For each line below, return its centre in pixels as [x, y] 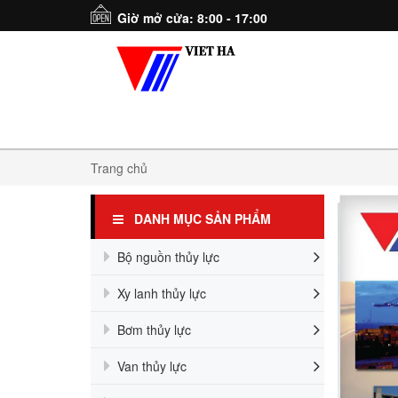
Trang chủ [119, 168]
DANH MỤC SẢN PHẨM [197, 219]
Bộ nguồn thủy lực [168, 257]
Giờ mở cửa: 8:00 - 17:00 [192, 18]
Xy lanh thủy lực [162, 293]
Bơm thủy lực [154, 330]
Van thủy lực [152, 366]
